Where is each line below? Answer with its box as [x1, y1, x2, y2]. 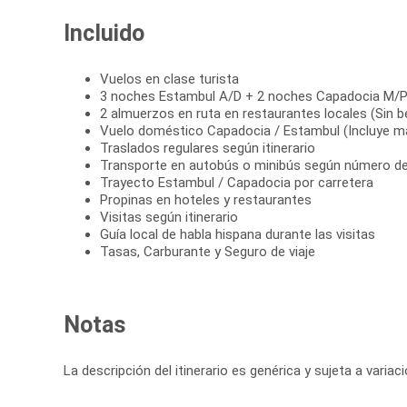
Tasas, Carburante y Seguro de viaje [100, 243, 315, 261]
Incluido [64, 20, 144, 47]
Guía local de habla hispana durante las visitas [100, 226, 375, 243]
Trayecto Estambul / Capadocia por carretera [100, 174, 373, 192]
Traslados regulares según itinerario [100, 140, 315, 157]
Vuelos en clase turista [100, 71, 239, 88]
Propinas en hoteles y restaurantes [100, 192, 312, 209]
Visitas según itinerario [100, 209, 238, 226]
